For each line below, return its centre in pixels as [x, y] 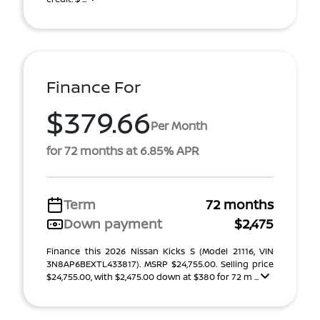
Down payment [113, 224]
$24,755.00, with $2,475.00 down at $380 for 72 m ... [154, 277]
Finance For [94, 87]
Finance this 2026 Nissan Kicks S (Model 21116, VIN [160, 251]
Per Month [179, 125]
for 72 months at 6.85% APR [123, 151]
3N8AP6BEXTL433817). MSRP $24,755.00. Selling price [160, 264]
